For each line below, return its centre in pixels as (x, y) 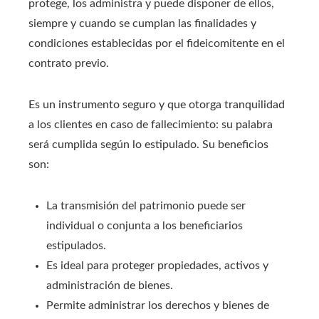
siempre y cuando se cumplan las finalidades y (142, 23)
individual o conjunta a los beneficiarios (145, 225)
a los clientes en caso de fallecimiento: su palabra (151, 124)
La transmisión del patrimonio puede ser (146, 205)
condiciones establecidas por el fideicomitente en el (157, 43)
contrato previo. (69, 63)
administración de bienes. (110, 285)
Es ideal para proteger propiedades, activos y (157, 265)
